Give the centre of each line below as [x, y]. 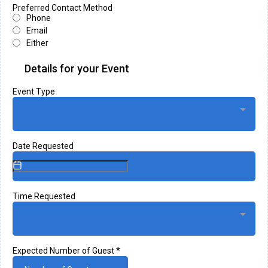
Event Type [34, 91]
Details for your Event [77, 68]
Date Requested [43, 146]
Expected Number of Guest [64, 250]
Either [37, 43]
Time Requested [44, 196]
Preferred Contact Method [63, 7]
